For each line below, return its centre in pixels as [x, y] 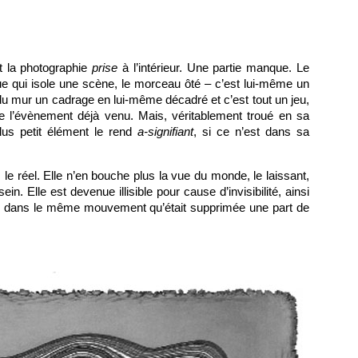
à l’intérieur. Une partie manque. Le [214, 68]
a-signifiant [165, 131]
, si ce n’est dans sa [251, 131]
